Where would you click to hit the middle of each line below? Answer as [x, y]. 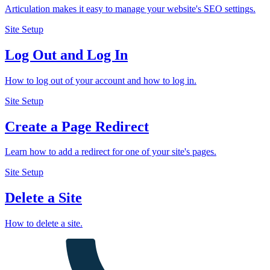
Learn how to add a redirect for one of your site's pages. [111, 152]
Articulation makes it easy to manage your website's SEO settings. [130, 8]
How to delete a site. [44, 224]
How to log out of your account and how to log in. [101, 80]
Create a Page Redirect [77, 126]
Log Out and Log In [66, 55]
